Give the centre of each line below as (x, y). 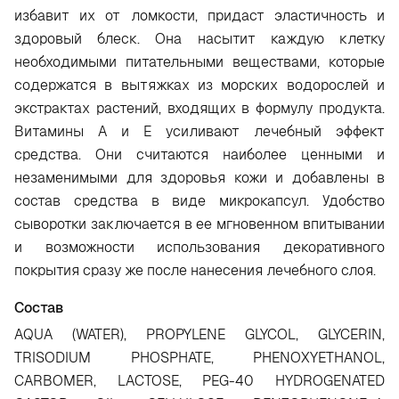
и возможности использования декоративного (199, 247)
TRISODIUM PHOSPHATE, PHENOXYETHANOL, (199, 358)
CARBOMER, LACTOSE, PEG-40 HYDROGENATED (199, 381)
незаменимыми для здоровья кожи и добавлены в (199, 178)
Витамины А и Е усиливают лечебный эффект (199, 131)
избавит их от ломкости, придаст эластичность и (199, 16)
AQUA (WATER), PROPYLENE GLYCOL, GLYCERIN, (199, 334)
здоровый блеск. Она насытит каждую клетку (199, 39)
